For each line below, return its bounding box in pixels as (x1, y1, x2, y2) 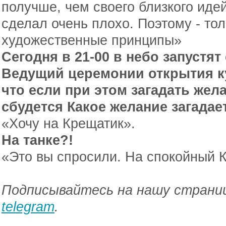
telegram (2, 199, 54, 214)
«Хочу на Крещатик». (2, 116, 135, 131)
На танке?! (2, 132, 73, 148)
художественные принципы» (2, 32, 182, 48)
